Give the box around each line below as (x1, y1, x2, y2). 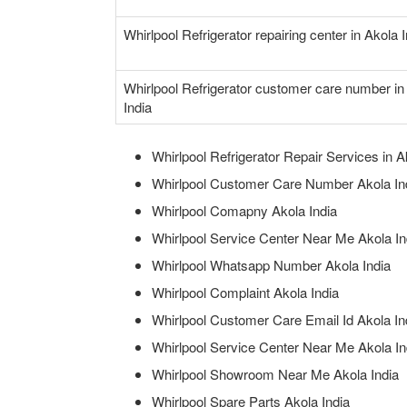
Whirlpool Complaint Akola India (152, 283, 339, 303)
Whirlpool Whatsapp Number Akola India (152, 255, 391, 275)
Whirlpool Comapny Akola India (152, 201, 337, 221)
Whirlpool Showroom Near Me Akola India (152, 364, 399, 384)
